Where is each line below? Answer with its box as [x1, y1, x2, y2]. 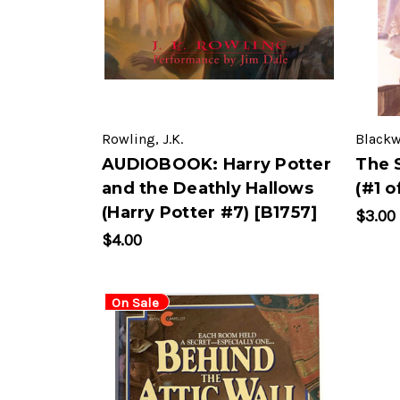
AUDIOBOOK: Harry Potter [102, 154, 331, 175]
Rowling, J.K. [102, 130, 183, 148]
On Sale [112, 294, 159, 311]
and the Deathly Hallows [102, 179, 313, 199]
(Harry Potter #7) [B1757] [102, 203, 318, 223]
